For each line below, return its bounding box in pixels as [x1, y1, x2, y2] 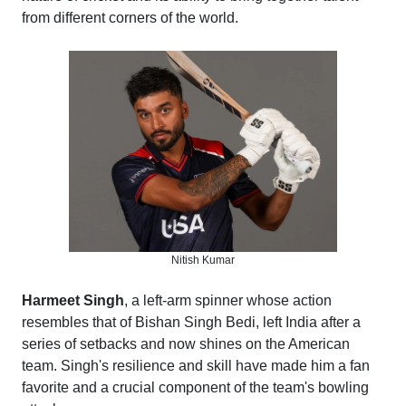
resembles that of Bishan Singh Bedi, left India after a [22, 314, 361, 331]
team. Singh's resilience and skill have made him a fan [22, 358, 370, 374]
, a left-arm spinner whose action [124, 293, 332, 309]
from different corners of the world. [22, 9, 238, 25]
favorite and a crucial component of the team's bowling [22, 380, 369, 396]
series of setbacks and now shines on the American [22, 336, 350, 353]
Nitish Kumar [171, 254, 235, 267]
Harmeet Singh [22, 293, 124, 309]
